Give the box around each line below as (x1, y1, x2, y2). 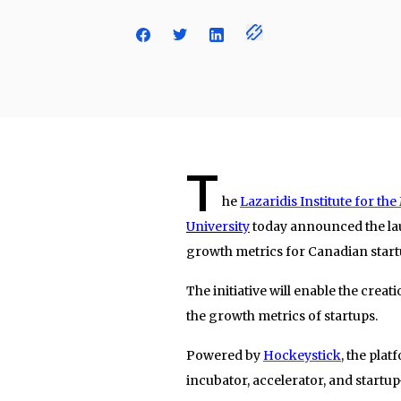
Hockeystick (263, 346, 341, 363)
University (186, 218, 250, 235)
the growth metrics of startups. (186, 307, 378, 324)
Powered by (186, 346, 263, 363)
